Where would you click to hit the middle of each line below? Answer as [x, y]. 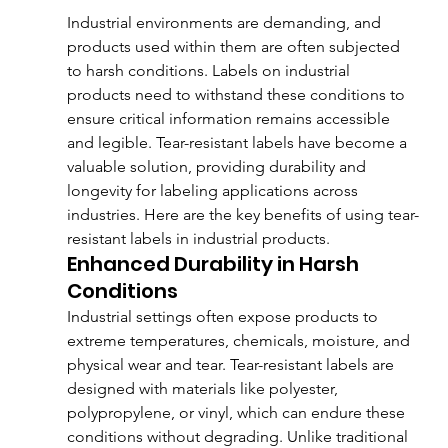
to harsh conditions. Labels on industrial [210, 70]
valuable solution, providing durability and [218, 166]
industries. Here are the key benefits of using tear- [242, 214]
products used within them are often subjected [235, 46]
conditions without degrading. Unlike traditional [239, 436]
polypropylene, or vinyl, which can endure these [237, 412]
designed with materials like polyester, [204, 388]
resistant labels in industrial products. [198, 238]
